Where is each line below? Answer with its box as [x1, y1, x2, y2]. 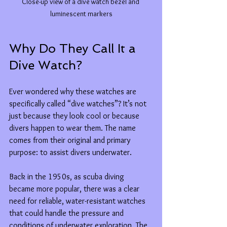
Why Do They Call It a [9, 41, 139, 56]
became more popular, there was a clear [9, 183, 141, 194]
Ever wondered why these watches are [9, 86, 138, 96]
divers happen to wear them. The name [9, 123, 138, 133]
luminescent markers [50, 9, 112, 18]
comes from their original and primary [9, 135, 132, 145]
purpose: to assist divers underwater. [9, 147, 132, 157]
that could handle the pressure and [9, 208, 126, 218]
